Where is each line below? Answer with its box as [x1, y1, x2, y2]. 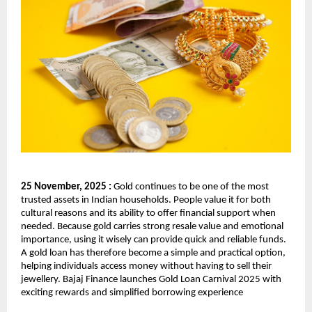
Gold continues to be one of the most [114, 182, 269, 192]
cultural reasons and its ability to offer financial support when [21, 208, 276, 219]
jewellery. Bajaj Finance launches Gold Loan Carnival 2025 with [21, 274, 281, 285]
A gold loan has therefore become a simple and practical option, [21, 248, 286, 258]
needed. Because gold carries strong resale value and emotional [21, 221, 283, 232]
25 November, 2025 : [21, 182, 114, 192]
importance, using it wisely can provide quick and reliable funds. [21, 235, 286, 245]
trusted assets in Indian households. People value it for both [21, 195, 271, 205]
